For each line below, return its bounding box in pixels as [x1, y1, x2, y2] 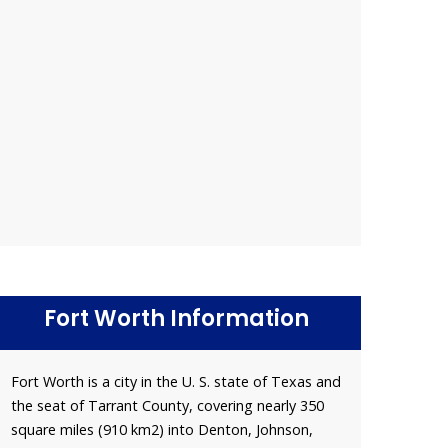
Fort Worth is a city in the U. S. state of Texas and [11, 371, 341, 391]
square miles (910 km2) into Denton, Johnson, [11, 419, 313, 439]
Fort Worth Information [43, 302, 309, 334]
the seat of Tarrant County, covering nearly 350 [11, 395, 324, 415]
